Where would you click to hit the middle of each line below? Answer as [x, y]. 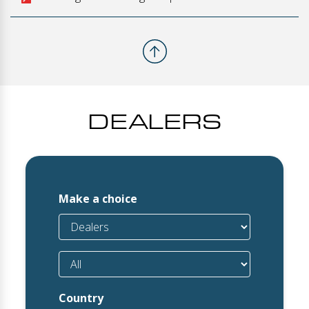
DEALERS [154, 120]
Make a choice [98, 198]
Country [81, 298]
